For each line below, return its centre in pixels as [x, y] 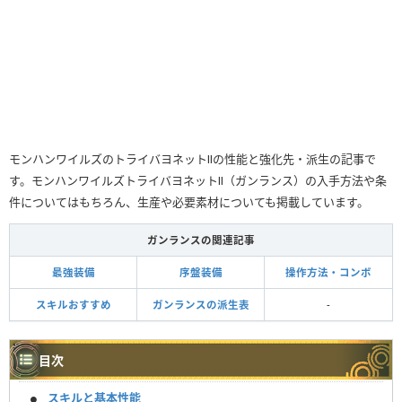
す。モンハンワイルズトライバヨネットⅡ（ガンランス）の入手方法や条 [198, 181]
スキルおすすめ [73, 305]
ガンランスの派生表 [201, 305]
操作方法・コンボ [328, 273]
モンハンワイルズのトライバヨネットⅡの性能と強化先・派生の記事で [192, 159]
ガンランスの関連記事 [201, 240]
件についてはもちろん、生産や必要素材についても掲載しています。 [189, 202]
